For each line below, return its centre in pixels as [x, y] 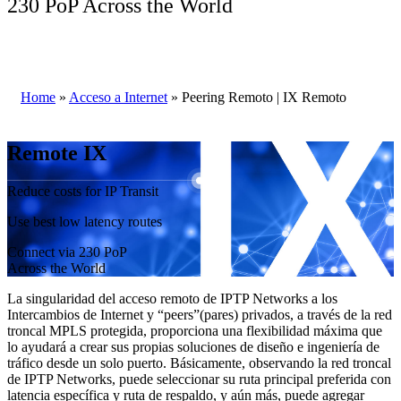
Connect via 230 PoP [67, 252]
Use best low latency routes [85, 222]
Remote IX [57, 154]
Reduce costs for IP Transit [83, 192]
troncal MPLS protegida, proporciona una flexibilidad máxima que [195, 331]
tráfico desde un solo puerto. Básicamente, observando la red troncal [199, 363]
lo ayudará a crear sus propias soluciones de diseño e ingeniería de [193, 347]
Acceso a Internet [118, 98]
